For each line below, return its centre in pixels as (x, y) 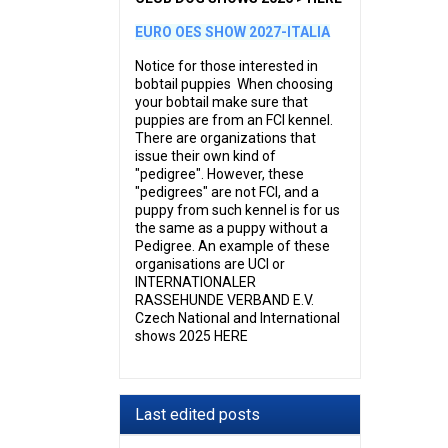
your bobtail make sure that (222, 101)
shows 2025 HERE (192, 335)
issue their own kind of (206, 155)
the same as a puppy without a (232, 227)
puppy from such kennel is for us (238, 209)
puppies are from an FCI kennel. (234, 119)
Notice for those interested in (227, 65)
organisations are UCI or (210, 263)
